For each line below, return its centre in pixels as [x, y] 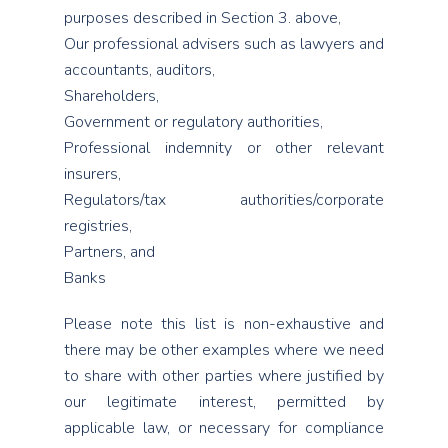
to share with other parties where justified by [224, 376]
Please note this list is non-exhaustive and [224, 324]
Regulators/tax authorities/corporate [224, 200]
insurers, [92, 174]
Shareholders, [111, 96]
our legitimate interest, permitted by [224, 402]
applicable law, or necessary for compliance [224, 428]
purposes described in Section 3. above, [202, 18]
